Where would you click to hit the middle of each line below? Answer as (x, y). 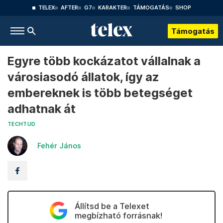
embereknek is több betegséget (100, 93)
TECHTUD (22, 124)
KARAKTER (112, 8)
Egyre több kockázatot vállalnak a (104, 61)
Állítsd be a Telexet (112, 206)
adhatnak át (42, 109)
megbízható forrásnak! (118, 216)
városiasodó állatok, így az (83, 77)
